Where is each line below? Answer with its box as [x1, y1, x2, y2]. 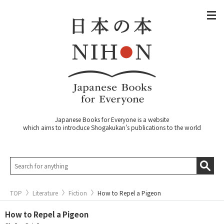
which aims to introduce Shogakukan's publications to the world [23, 123, 201, 131]
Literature [32, 188, 58, 197]
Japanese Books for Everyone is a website [55, 115, 169, 123]
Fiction [68, 188, 87, 197]
